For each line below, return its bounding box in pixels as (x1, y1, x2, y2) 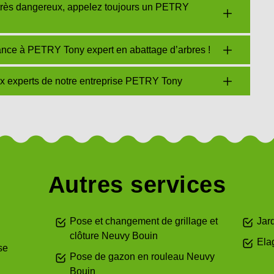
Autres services (48, 172, 226, 198)
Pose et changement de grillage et (70, 216, 218, 227)
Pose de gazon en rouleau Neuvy (70, 251, 215, 262)
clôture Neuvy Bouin (70, 231, 158, 242)
